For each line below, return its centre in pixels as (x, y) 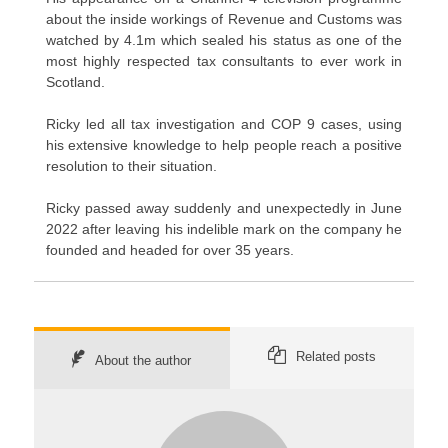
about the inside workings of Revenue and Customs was (224, 19)
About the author (143, 361)
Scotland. (75, 82)
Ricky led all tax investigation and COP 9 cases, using (224, 124)
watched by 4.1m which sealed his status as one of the (224, 40)
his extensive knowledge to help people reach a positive (224, 145)
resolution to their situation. (131, 166)
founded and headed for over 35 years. (169, 250)
